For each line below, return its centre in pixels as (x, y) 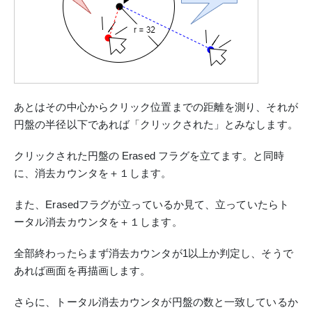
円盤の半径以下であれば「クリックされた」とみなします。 (156, 124)
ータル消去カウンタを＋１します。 (98, 221)
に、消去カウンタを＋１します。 (93, 173)
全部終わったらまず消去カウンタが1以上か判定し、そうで (154, 253)
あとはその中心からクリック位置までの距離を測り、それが (156, 107)
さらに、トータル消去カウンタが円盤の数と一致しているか (156, 302)
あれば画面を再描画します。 (83, 270)
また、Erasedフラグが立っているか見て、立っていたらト (151, 204)
